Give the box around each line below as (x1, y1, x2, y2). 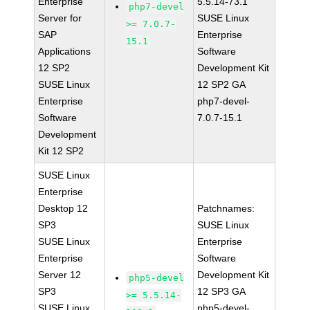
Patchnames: (197, 203, 255, 214)
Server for (38, 12, 82, 24)
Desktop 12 (38, 203, 89, 214)
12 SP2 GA (197, 79, 246, 90)
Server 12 (38, 269, 82, 280)
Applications (38, 46, 91, 57)
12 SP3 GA (197, 286, 246, 297)
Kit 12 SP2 (38, 145, 84, 156)
